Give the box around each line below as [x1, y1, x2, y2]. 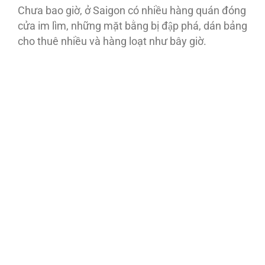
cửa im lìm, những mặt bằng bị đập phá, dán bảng [18, 20, 247, 33]
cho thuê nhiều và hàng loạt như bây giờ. [18, 35, 206, 48]
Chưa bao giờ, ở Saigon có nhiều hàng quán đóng [18, 5, 246, 17]
